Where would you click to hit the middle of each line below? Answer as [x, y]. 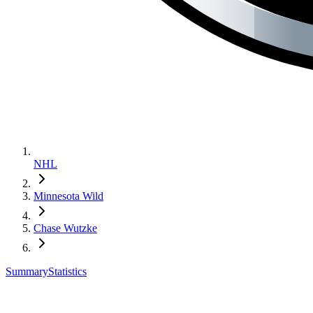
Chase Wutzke [65, 228]
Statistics [67, 271]
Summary [27, 271]
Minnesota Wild [68, 196]
